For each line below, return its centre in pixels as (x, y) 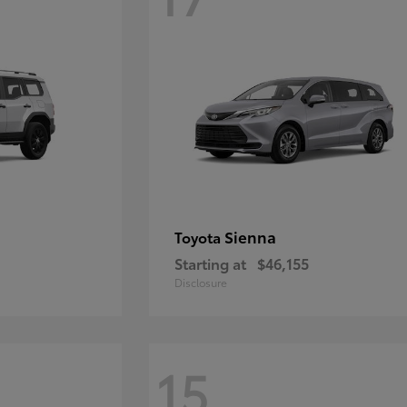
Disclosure (201, 282)
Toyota (200, 237)
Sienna (251, 236)
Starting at (211, 263)
